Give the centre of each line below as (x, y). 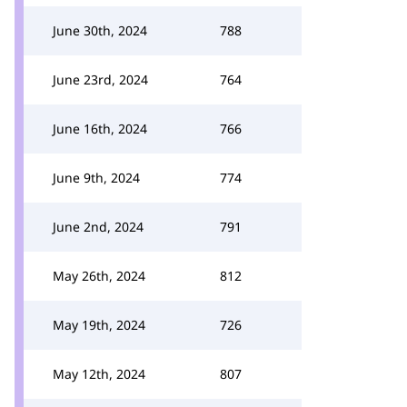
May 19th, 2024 (99, 325)
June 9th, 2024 (96, 178)
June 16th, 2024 (100, 129)
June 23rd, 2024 (100, 79)
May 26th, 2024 (99, 276)
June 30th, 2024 (100, 30)
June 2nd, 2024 (98, 227)
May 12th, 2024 (99, 374)
